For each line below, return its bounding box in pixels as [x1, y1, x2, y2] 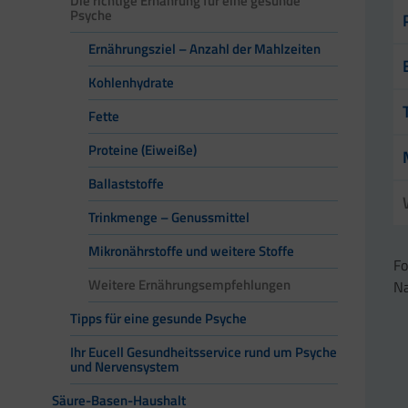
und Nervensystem [70, 356, 179, 378]
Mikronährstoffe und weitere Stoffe [88, 240, 294, 262]
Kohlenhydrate [88, 72, 174, 94]
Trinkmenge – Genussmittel [88, 207, 250, 229]
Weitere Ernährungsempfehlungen [88, 274, 291, 296]
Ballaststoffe [88, 173, 164, 195]
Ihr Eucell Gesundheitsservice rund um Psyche [70, 342, 337, 363]
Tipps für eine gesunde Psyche [70, 308, 247, 330]
